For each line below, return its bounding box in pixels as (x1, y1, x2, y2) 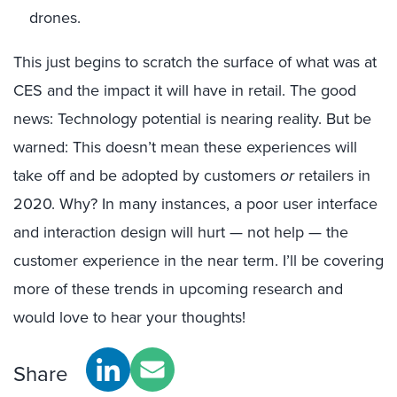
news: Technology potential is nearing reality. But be (13, 107, 371, 130)
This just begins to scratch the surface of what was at (13, 51, 377, 74)
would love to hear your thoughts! (13, 306, 245, 329)
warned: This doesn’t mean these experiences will (13, 136, 357, 159)
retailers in (294, 164, 370, 187)
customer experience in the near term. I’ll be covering (13, 249, 384, 272)
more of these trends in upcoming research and (13, 277, 343, 300)
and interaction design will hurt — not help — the (13, 221, 348, 244)
